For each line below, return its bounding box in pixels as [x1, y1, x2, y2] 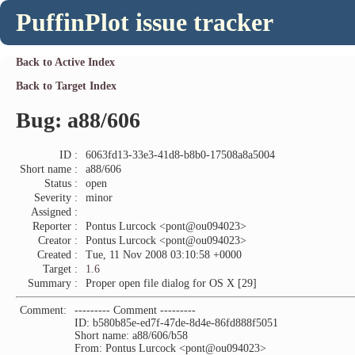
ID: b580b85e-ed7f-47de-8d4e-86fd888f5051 [74, 316, 278, 329]
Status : [44, 177, 78, 189]
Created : [37, 248, 78, 261]
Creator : [38, 234, 78, 246]
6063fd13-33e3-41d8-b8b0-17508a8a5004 [86, 148, 275, 161]
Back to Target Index [16, 80, 116, 92]
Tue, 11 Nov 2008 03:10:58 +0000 [86, 248, 242, 261]
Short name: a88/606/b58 [74, 329, 188, 342]
